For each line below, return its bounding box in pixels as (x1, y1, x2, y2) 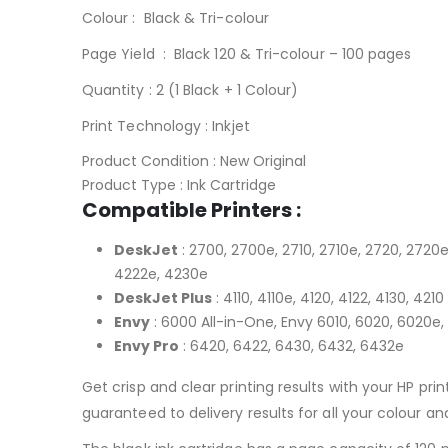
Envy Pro (114, 335, 179, 356)
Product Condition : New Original (82, 150, 306, 171)
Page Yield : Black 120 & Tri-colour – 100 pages (82, 43, 412, 64)
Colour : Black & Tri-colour (82, 7, 269, 28)
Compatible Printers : (82, 195, 301, 224)
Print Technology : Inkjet (82, 115, 254, 136)
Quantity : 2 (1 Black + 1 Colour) (82, 79, 299, 100)
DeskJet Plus (114, 287, 212, 308)
